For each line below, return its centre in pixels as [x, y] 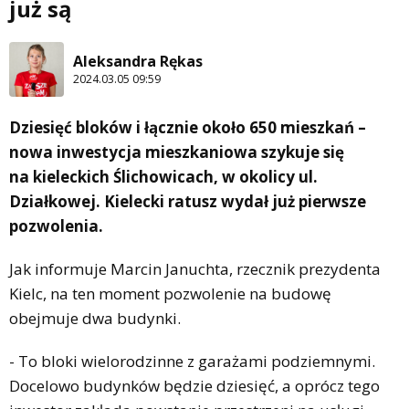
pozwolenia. [56, 225]
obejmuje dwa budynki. [95, 318]
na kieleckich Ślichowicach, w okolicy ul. [163, 176]
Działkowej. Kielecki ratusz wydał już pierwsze [188, 201]
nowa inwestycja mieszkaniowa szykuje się [177, 152]
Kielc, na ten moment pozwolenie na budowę [170, 293]
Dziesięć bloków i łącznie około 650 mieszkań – [188, 127]
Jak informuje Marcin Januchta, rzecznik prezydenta [195, 268]
